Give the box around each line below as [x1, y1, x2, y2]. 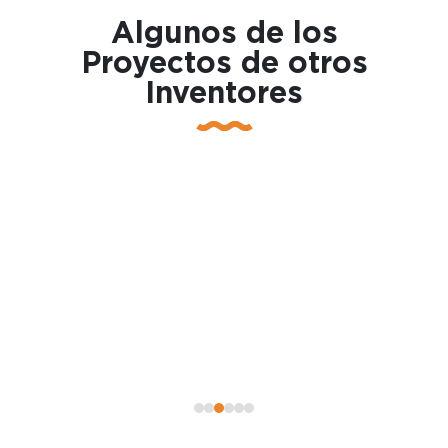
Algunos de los [110, 18, 338, 49]
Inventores [145, 78, 303, 109]
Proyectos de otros [80, 48, 368, 79]
